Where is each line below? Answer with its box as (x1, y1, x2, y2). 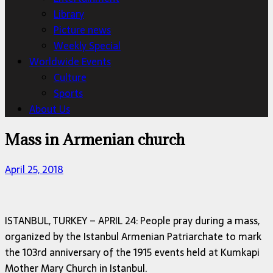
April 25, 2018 (5, 161, 63, 177)
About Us (29, 101, 70, 117)
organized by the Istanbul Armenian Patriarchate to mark (5, 228, 261, 244)
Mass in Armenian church (5, 129, 185, 149)
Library (54, 6, 84, 22)
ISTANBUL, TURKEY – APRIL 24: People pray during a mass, (5, 212, 260, 229)
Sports (54, 85, 83, 101)
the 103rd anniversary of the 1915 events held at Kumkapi (5, 244, 260, 260)
